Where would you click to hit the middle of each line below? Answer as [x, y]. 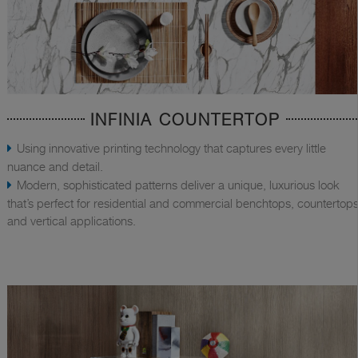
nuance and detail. [55, 167]
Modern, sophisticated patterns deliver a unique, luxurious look [178, 185]
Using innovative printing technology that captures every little [171, 148]
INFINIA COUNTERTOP [185, 120]
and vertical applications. [72, 221]
